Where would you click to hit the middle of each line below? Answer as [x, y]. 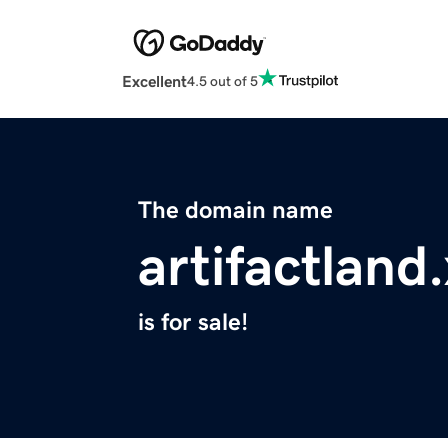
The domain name [235, 210]
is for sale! [193, 322]
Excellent [154, 81]
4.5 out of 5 [222, 80]
